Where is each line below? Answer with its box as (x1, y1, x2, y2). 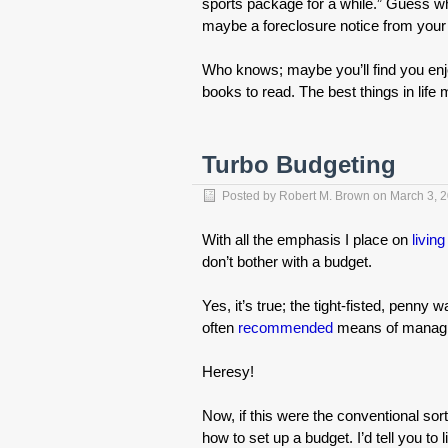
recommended (238, 319, 333, 336)
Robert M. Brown (279, 189, 370, 203)
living (412, 231, 445, 248)
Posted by (222, 189, 279, 203)
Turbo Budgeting (202, 151, 396, 178)
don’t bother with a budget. (202, 253, 372, 270)
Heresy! (202, 363, 254, 380)
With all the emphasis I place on (202, 231, 412, 248)
